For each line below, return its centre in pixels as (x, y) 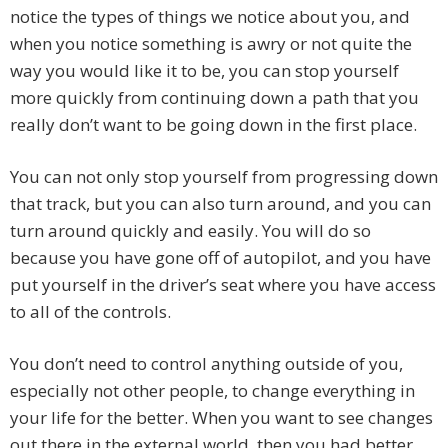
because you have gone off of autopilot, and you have (220, 258)
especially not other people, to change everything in (212, 391)
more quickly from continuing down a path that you (214, 98)
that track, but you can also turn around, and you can (220, 204)
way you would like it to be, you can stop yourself (204, 71)
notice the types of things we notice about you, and (210, 17)
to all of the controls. (90, 312)
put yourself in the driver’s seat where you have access (223, 285)
